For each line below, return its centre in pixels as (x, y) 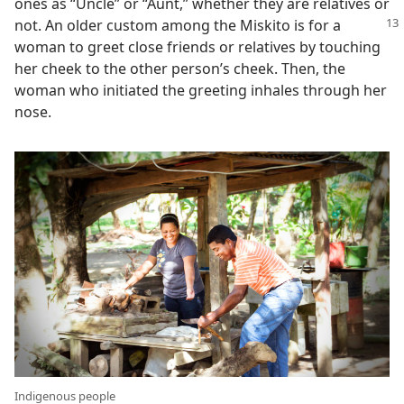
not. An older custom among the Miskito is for (174, 25)
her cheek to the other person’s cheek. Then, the (180, 69)
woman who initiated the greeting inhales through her (201, 90)
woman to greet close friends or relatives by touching (197, 47)
